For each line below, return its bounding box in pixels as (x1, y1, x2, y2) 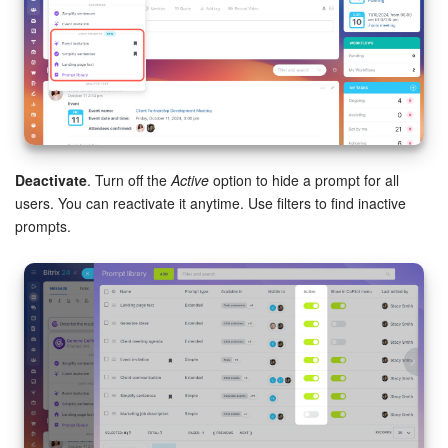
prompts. (15, 216, 71, 237)
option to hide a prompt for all (209, 170, 399, 191)
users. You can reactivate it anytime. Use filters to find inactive (15, 193, 406, 214)
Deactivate (15, 170, 87, 191)
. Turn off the (87, 170, 171, 191)
